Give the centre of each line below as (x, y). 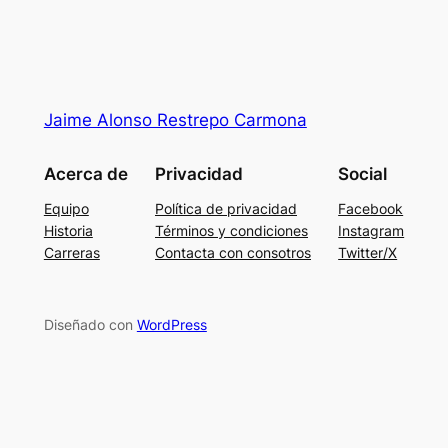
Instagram (371, 230)
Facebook (371, 208)
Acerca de (85, 173)
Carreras (71, 252)
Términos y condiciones (231, 230)
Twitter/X (368, 252)
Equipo (66, 208)
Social (363, 173)
